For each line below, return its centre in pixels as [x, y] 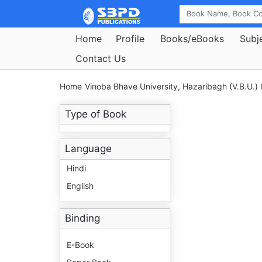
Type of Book [96, 114]
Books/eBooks [192, 38]
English [80, 186]
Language [88, 149]
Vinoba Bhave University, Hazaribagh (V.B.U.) [171, 87]
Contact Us [101, 58]
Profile [130, 38]
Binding [82, 218]
